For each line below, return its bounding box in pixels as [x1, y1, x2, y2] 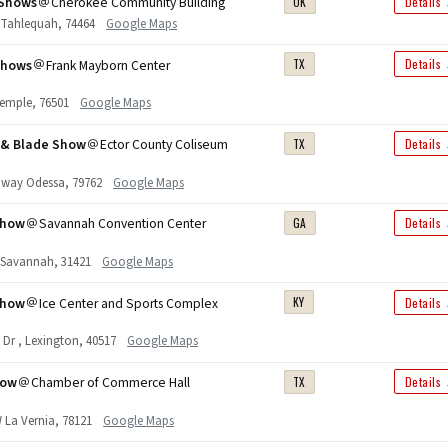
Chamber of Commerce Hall [31, 373, 191, 393]
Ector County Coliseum [100, 135, 229, 155]
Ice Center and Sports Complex [39, 293, 219, 313]
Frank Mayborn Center [46, 55, 171, 75]
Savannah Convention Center [39, 214, 207, 234]
